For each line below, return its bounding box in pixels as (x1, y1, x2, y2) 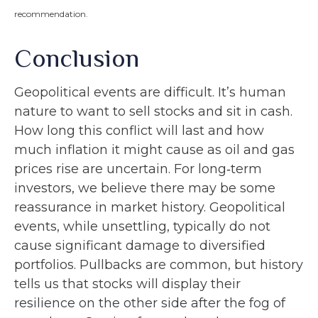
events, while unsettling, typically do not (14, 218, 270, 234)
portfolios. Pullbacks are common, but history (14, 256, 303, 273)
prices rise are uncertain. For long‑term (14, 160, 262, 177)
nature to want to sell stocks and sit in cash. (14, 103, 292, 119)
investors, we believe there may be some (14, 180, 275, 196)
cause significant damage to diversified (14, 237, 265, 253)
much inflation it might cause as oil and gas (14, 141, 295, 158)
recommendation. (14, 8, 88, 19)
